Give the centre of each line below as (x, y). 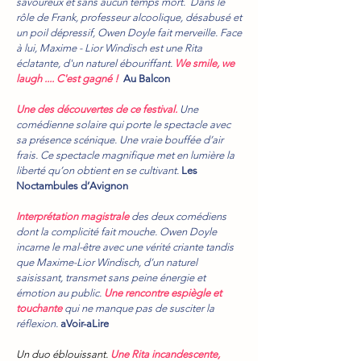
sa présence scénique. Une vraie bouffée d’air (120, 140)
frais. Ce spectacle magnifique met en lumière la (125, 155)
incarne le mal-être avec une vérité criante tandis (125, 247)
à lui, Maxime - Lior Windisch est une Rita (109, 48)
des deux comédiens (178, 216)
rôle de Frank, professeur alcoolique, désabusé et (129, 17)
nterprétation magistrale (74, 216)
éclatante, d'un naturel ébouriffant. (95, 63)
